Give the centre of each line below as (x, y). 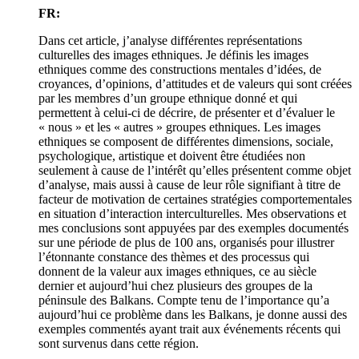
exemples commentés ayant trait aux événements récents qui (190, 329)
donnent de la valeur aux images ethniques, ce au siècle (177, 271)
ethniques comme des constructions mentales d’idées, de (180, 69)
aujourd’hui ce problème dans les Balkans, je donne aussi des (193, 314)
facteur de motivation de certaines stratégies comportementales (195, 199)
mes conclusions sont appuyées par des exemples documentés (194, 228)
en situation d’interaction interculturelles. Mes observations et (192, 213)
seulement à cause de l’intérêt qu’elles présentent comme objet (195, 170)
